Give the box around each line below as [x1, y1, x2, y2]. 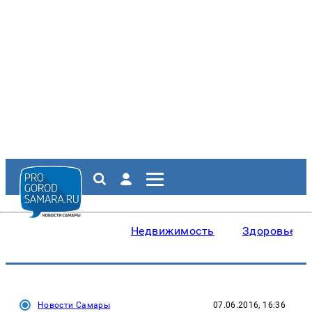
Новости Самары [38, 300, 111, 310]
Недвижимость [131, 224, 214, 237]
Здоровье [242, 224, 296, 237]
